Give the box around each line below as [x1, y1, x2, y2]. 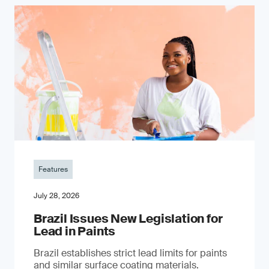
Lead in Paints [34, 223, 116, 239]
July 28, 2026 [34, 191, 79, 201]
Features [38, 165, 68, 174]
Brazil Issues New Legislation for [34, 211, 223, 226]
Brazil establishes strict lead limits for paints [34, 247, 227, 259]
